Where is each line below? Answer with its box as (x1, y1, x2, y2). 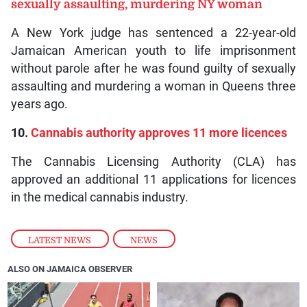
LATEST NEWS (28, 234, 92, 245)
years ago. (10, 97, 68, 112)
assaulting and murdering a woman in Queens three (10, 79, 297, 94)
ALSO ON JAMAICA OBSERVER (8, 264, 133, 275)
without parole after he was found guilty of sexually (10, 62, 297, 76)
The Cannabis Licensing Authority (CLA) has (10, 155, 297, 169)
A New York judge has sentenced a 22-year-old (10, 26, 297, 40)
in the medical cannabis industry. (10, 191, 188, 205)
